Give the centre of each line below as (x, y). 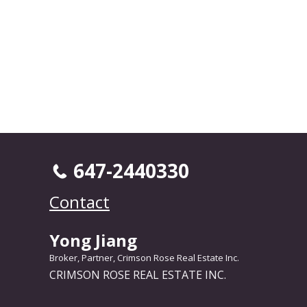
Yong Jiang (93, 240)
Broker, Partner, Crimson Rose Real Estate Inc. (144, 257)
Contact (79, 201)
